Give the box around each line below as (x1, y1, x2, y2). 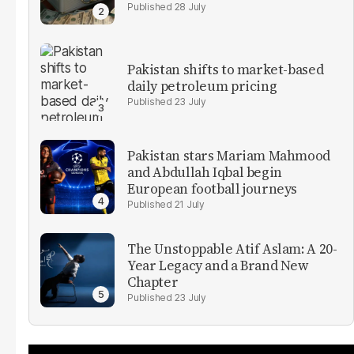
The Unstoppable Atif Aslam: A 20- (127, 239, 337, 259)
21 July (174, 198, 205, 211)
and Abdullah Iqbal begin (127, 163, 282, 183)
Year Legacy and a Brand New (127, 256, 309, 276)
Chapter (127, 273, 179, 292)
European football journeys (127, 179, 298, 199)
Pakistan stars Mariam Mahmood (127, 146, 330, 166)
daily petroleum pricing (127, 76, 277, 96)
